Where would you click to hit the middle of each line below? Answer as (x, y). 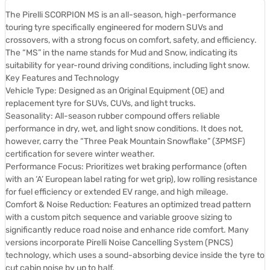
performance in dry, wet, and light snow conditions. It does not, (124, 128)
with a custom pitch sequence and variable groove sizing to (119, 217)
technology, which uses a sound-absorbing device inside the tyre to (135, 255)
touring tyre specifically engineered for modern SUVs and (114, 27)
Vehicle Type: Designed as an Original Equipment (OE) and (115, 90)
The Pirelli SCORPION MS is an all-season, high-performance (121, 14)
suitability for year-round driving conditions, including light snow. (128, 65)
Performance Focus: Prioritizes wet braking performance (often (126, 166)
